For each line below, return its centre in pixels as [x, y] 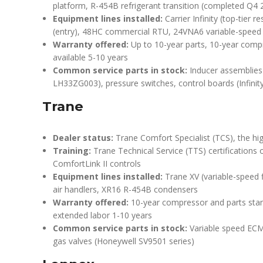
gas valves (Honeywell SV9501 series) [124, 241]
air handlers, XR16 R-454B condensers [125, 189]
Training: [72, 151]
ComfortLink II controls [97, 163]
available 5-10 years [90, 57]
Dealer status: [83, 138]
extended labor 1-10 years [102, 215]
